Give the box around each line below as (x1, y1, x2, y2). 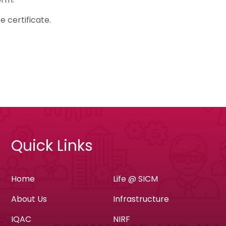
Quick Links (11, 135, 93, 156)
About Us (11, 193, 47, 205)
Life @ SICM (112, 173, 158, 185)
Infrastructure (112, 193, 169, 205)
